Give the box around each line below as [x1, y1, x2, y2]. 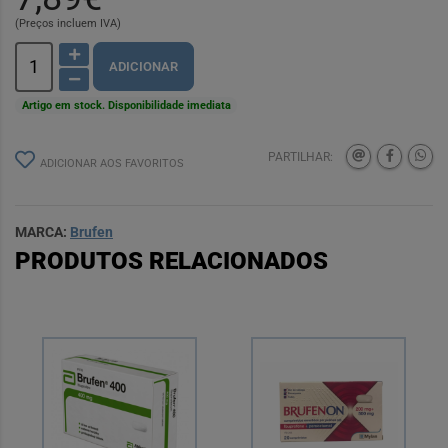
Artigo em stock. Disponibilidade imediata [21, 98, 231, 112]
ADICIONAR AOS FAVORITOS [40, 156, 184, 170]
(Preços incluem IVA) [15, 17, 121, 30]
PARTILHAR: [268, 149, 333, 164]
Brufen [70, 223, 113, 240]
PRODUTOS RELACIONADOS [15, 246, 328, 275]
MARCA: [15, 223, 70, 240]
